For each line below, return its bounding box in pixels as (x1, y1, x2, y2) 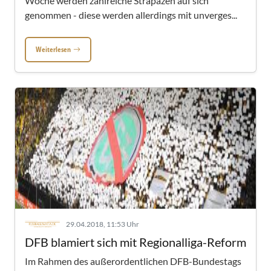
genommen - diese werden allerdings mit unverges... (25, 9, 237, 21)
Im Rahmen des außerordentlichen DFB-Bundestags (25, 255, 241, 267)
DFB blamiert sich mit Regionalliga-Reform (25, 235, 246, 249)
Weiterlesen (36, 44, 71, 54)
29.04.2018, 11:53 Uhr (66, 220, 139, 229)
